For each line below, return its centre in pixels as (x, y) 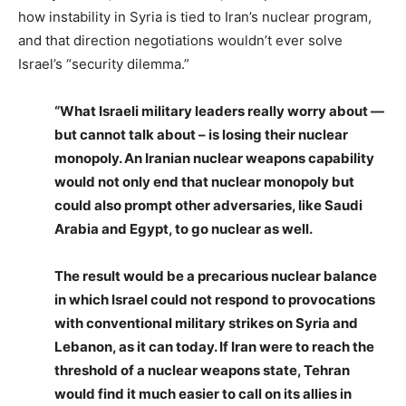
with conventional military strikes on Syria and (206, 323)
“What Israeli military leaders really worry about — (219, 111)
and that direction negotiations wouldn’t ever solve (180, 40)
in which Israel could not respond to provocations (215, 300)
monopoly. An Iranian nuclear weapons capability (214, 158)
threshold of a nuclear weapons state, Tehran (202, 370)
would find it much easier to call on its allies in (203, 394)
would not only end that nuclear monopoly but (204, 182)
